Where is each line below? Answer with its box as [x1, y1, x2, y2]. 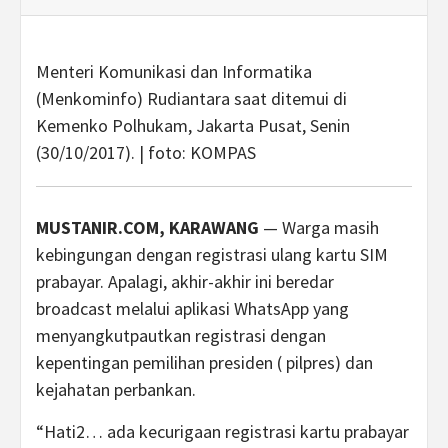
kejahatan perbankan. [36, 378, 196, 401]
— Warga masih [259, 216, 379, 239]
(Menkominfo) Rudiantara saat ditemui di [36, 87, 347, 110]
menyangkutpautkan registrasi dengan [36, 324, 326, 347]
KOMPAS [190, 141, 256, 164]
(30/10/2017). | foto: [36, 141, 190, 164]
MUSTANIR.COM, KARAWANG [36, 216, 259, 239]
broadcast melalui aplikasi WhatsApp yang [36, 297, 349, 320]
